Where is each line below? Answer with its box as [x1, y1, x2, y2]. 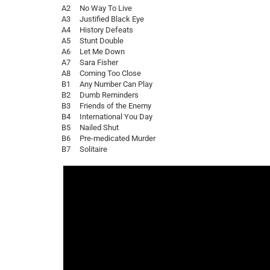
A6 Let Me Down [61, 47, 134, 56]
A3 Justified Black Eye [61, 14, 153, 24]
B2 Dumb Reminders [61, 90, 148, 99]
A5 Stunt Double [61, 36, 133, 45]
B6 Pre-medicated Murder [61, 134, 165, 143]
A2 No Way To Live [61, 4, 141, 13]
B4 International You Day [61, 112, 162, 121]
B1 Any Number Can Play [61, 80, 162, 89]
